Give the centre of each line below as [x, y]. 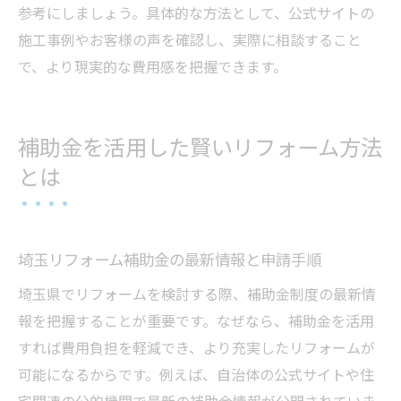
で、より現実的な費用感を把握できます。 [153, 66]
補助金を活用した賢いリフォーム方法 [200, 148]
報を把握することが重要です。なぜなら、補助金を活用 [196, 320]
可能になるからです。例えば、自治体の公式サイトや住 [196, 374]
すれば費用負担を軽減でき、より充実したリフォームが [196, 347]
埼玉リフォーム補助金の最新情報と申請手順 [170, 259]
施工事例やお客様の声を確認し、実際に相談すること [190, 39]
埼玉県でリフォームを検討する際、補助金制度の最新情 [197, 293]
